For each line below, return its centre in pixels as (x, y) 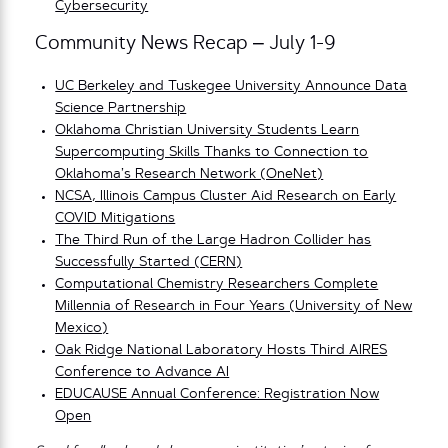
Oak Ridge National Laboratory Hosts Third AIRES (221, 350)
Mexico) (82, 328)
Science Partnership (121, 108)
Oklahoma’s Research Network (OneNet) (189, 174)
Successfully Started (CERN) (149, 262)
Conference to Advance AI (142, 372)
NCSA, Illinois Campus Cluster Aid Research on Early (226, 196)
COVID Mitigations (115, 218)
